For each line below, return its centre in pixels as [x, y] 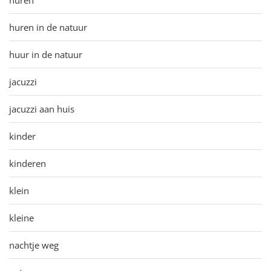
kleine [21, 217]
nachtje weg [34, 245]
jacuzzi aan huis [42, 109]
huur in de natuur [46, 54]
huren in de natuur [48, 27]
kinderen [28, 163]
